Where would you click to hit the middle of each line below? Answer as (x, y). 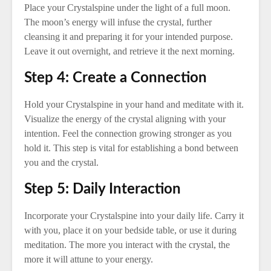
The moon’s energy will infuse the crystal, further (118, 22)
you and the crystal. (61, 162)
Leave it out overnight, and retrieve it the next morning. (129, 51)
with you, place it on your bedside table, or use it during (130, 230)
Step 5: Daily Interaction (103, 189)
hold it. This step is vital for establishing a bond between (131, 148)
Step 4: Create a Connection (116, 78)
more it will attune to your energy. (89, 259)
